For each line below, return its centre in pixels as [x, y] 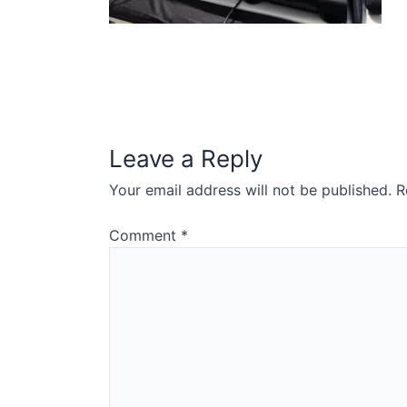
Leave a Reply [186, 159]
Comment [145, 236]
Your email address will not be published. [250, 190]
